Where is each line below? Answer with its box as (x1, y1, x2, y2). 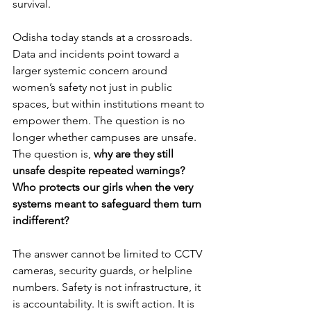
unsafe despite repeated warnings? (12, 164, 187, 178)
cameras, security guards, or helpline (12, 264, 195, 278)
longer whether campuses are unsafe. (12, 131, 199, 144)
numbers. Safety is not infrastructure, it (12, 280, 203, 294)
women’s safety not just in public (12, 81, 175, 94)
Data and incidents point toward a (12, 47, 182, 61)
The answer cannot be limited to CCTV (12, 247, 205, 261)
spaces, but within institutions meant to (12, 97, 208, 111)
